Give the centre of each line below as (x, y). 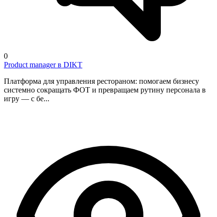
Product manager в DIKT (43, 64)
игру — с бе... (27, 98)
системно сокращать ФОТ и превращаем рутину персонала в (105, 90)
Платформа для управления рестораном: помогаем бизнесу (101, 81)
